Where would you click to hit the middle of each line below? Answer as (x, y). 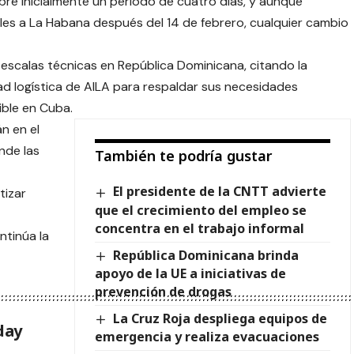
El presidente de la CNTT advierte (220, 192)
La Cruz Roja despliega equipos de (220, 318)
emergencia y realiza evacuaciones (207, 336)
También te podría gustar (183, 156)
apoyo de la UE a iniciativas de (190, 273)
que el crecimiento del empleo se (200, 210)
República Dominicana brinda (206, 255)
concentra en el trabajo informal (199, 228)
